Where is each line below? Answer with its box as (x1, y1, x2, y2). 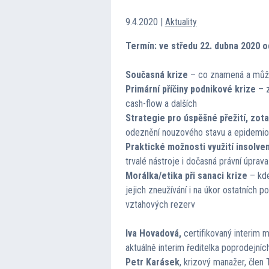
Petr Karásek (125, 256, 180, 268)
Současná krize (125, 68, 188, 80)
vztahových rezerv (125, 198, 195, 210)
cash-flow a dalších (125, 97, 197, 109)
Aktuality (165, 16, 197, 28)
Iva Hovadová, (125, 227, 184, 239)
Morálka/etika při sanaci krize (125, 169, 247, 181)
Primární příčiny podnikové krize (125, 83, 256, 95)
